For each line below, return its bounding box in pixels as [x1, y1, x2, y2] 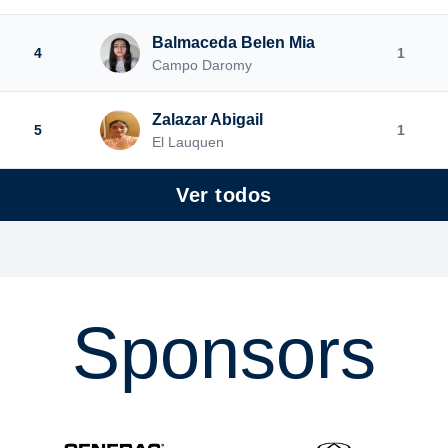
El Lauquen [152, 134, 224, 150]
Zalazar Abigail [152, 111, 263, 128]
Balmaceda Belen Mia [152, 34, 315, 51]
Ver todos [176, 184, 272, 206]
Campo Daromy [152, 57, 252, 73]
